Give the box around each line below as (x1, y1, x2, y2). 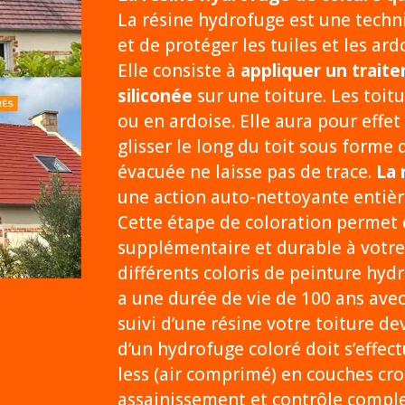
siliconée (117, 84, 193, 108)
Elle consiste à (117, 59, 240, 83)
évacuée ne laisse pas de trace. (117, 160, 376, 184)
